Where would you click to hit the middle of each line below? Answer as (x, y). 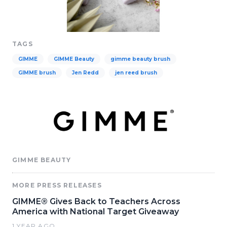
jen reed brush (136, 73)
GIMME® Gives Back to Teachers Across (96, 201)
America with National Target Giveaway (96, 212)
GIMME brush (37, 73)
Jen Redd (85, 73)
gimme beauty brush (140, 59)
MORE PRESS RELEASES (57, 185)
